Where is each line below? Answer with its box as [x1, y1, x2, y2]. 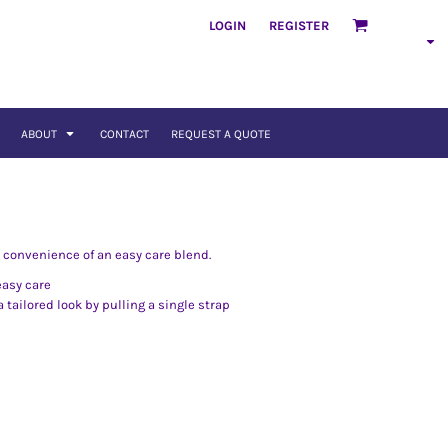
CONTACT [99, 127, 149, 142]
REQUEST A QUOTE [170, 127, 271, 142]
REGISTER [269, 17, 329, 33]
